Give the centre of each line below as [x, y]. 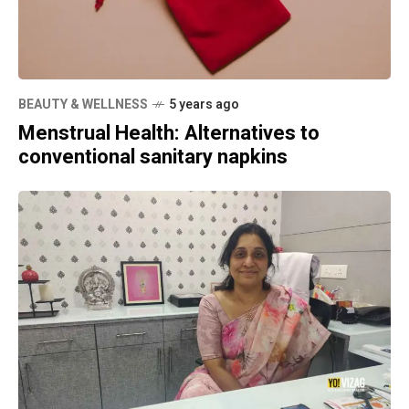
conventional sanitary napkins [153, 157]
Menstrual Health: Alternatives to [169, 134]
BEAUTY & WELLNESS [83, 105]
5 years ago [204, 105]
